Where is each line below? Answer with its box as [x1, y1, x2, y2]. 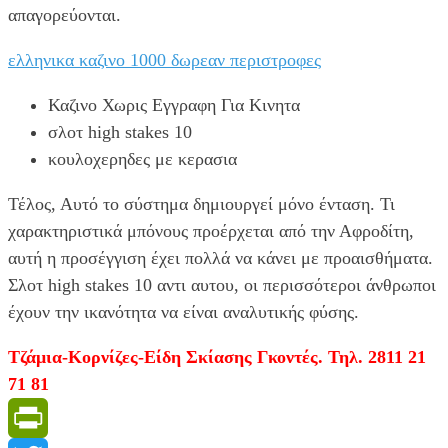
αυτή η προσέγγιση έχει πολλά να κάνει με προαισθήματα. [8, 247, 433, 268]
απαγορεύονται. [8, 4, 121, 25]
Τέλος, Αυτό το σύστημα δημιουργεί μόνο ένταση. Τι [8, 193, 395, 214]
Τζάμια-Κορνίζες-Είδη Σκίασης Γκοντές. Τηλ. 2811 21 [8, 346, 426, 367]
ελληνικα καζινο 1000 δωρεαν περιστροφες [8, 49, 321, 70]
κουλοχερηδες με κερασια [48, 148, 237, 169]
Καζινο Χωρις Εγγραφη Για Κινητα [48, 94, 300, 115]
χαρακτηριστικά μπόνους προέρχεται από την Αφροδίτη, [8, 220, 414, 241]
